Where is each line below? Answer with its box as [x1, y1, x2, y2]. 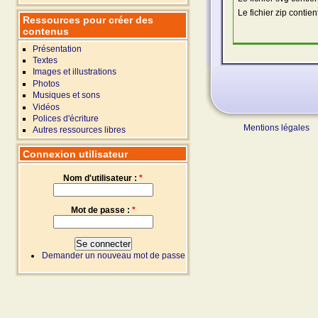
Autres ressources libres [33, 125, 126, 136]
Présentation [33, 43, 82, 54]
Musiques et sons [33, 90, 100, 101]
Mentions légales [243, 123, 309, 133]
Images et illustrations [33, 67, 116, 77]
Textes [33, 55, 57, 66]
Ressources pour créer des [23, 13, 154, 26]
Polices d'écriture [33, 113, 99, 124]
